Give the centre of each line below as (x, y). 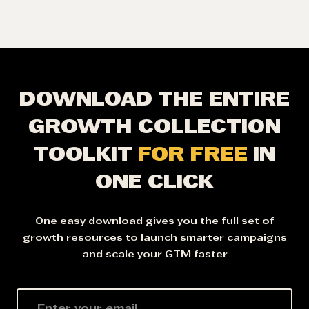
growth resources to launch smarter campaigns (154, 239)
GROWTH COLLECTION (154, 129)
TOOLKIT (86, 156)
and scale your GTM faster (154, 255)
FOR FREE (193, 156)
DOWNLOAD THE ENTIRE (154, 101)
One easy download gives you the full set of (154, 222)
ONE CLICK (154, 184)
